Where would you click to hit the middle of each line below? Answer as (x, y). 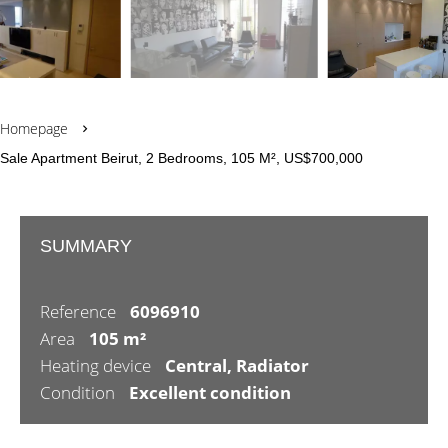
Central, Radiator (237, 365)
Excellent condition (210, 392)
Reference (80, 311)
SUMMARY (86, 246)
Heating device (97, 365)
